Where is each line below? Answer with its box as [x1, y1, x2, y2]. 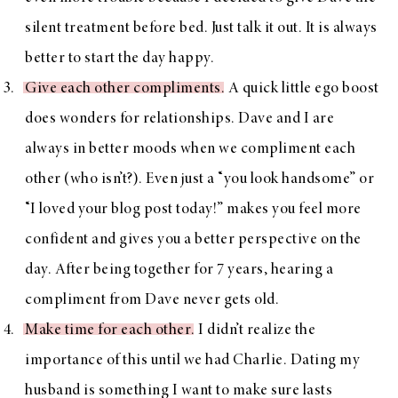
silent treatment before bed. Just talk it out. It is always [25, 20, 378, 36]
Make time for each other [25, 322, 191, 338]
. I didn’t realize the [191, 322, 315, 338]
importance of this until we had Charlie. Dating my [25, 352, 360, 369]
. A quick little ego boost [220, 80, 379, 97]
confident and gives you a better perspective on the [25, 231, 362, 248]
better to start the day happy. [25, 50, 214, 67]
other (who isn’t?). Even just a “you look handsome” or [25, 171, 374, 187]
